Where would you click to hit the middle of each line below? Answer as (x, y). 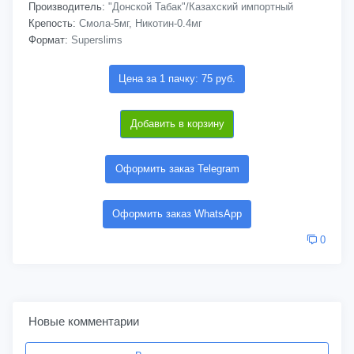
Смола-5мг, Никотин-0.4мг (139, 23)
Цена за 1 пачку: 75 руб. (177, 79)
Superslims (95, 40)
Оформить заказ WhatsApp (177, 214)
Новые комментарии (84, 321)
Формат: (48, 40)
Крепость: (52, 23)
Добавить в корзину (177, 124)
